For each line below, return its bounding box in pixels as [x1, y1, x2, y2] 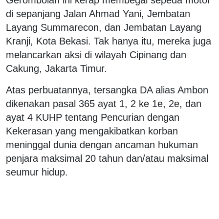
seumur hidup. [6, 166, 68, 177]
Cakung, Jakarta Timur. [6, 63, 107, 74]
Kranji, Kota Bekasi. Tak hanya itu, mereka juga [6, 35, 211, 46]
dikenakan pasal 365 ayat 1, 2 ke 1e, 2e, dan [6, 98, 201, 109]
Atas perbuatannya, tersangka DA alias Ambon [6, 84, 208, 95]
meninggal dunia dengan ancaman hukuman [6, 139, 198, 150]
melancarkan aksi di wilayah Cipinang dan [6, 49, 186, 60]
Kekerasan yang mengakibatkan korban [6, 125, 178, 136]
